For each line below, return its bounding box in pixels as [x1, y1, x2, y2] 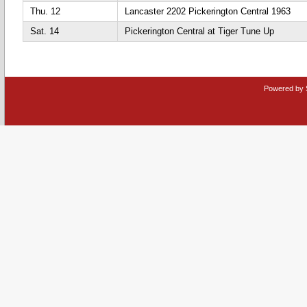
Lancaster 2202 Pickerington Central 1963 [125, 6, 291, 16]
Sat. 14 [30, 26, 59, 36]
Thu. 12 [30, 6, 60, 16]
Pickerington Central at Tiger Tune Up [125, 26, 274, 36]
